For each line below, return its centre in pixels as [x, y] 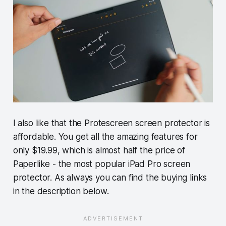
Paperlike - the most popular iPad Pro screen [102, 164]
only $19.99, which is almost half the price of [99, 150]
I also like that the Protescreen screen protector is [111, 123]
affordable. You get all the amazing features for [105, 137]
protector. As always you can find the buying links [110, 178]
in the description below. [61, 191]
